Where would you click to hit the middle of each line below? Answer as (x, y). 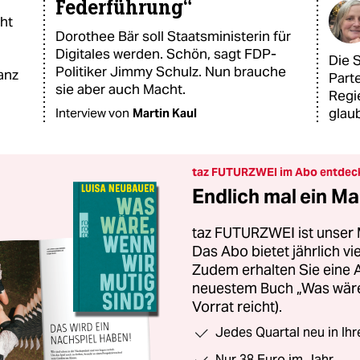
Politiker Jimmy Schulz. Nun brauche (171, 72)
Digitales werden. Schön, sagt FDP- (166, 54)
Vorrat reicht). (237, 307)
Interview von (92, 113)
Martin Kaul (165, 113)
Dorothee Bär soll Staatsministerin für (173, 36)
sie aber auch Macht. (121, 89)
